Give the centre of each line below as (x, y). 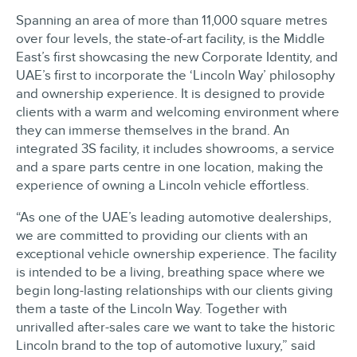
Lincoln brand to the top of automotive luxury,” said (166, 345)
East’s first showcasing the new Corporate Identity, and (177, 57)
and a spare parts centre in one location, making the (170, 167)
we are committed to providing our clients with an (162, 235)
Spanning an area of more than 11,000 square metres (172, 20)
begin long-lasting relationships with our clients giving (175, 290)
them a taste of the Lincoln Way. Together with (151, 309)
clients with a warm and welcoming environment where (178, 112)
